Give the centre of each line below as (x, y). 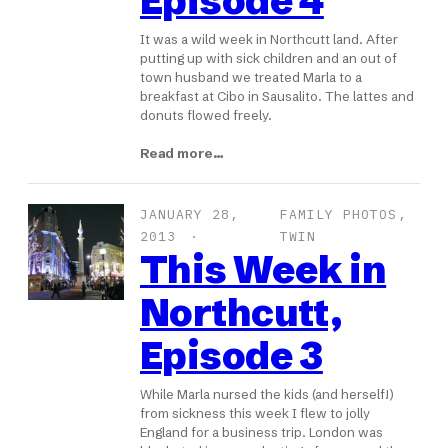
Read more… (182, 153)
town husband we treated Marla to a (251, 77)
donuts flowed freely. (206, 115)
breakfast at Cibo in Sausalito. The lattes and (277, 96)
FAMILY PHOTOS (339, 215)
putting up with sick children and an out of (268, 58)
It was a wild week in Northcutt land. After (269, 39)
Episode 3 (231, 356)
